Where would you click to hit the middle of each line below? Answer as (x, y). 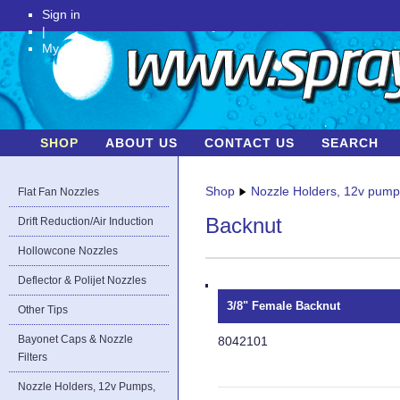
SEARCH (350, 143)
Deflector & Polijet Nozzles (82, 280)
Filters (33, 357)
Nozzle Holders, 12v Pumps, (87, 387)
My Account (74, 49)
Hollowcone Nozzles (68, 251)
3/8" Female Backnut (283, 306)
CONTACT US (250, 143)
